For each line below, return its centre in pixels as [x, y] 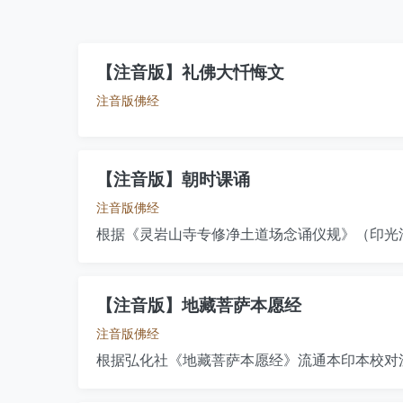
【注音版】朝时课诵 [173, 179]
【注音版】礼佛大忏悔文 [190, 72]
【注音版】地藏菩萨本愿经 [199, 305]
